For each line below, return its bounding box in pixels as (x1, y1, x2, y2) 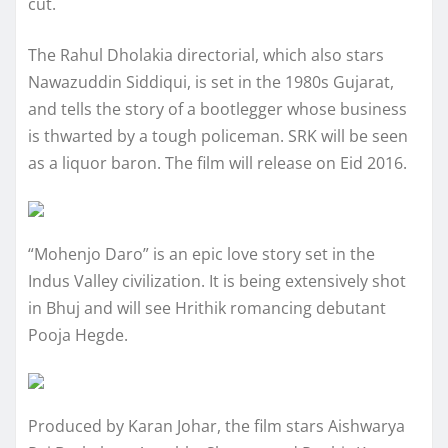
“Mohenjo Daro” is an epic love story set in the (28, 242, 375, 265)
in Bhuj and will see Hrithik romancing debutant (28, 296, 386, 319)
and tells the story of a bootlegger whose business (28, 97, 407, 120)
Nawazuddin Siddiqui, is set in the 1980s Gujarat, (28, 70, 394, 93)
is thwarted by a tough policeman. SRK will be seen (28, 124, 408, 147)
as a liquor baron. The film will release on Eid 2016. (28, 151, 407, 174)
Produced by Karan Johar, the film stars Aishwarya (28, 414, 405, 437)
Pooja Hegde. (28, 323, 128, 346)
